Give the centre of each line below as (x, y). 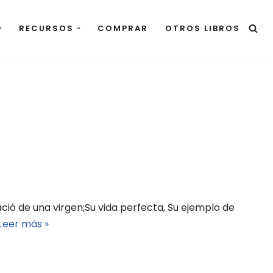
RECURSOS (46, 28)
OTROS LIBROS (203, 28)
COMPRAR (123, 28)
